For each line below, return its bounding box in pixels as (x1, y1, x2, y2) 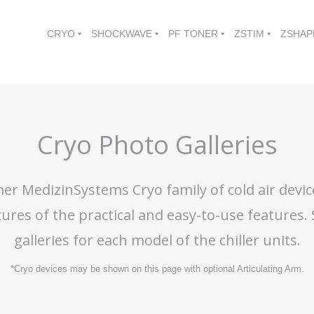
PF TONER (168, 28, 219, 40)
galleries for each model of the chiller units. (13, 231, 301, 250)
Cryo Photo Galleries (36, 128, 278, 162)
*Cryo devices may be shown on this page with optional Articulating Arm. (10, 264, 304, 274)
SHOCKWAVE (91, 28, 153, 40)
